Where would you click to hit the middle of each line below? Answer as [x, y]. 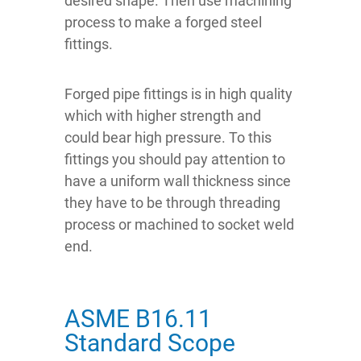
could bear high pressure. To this [168, 138]
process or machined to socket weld [179, 225]
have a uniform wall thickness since [178, 181]
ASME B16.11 [138, 319]
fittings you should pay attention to [175, 160]
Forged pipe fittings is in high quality [178, 94]
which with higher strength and [163, 116]
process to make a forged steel [163, 23]
